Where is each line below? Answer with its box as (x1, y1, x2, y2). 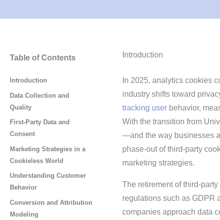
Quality (10, 103, 31, 111)
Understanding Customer (10, 172, 86, 179)
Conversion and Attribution (10, 198, 92, 206)
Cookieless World (10, 157, 63, 165)
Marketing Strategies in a (10, 145, 85, 153)
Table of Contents (10, 54, 76, 62)
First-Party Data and (10, 118, 70, 126)
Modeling (10, 210, 38, 218)
